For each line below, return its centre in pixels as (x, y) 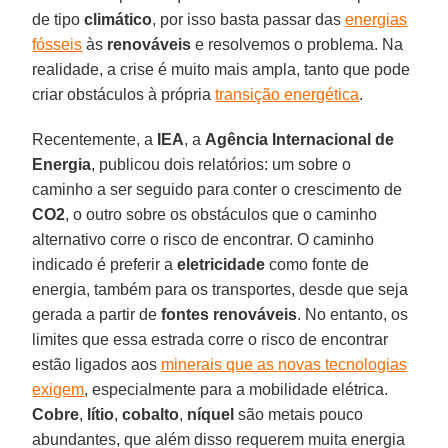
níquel (211, 414)
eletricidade (221, 264)
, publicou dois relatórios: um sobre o (221, 164)
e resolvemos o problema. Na (297, 44)
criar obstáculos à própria (124, 94)
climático (118, 19)
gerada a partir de (97, 314)
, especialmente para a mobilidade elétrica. (236, 389)
